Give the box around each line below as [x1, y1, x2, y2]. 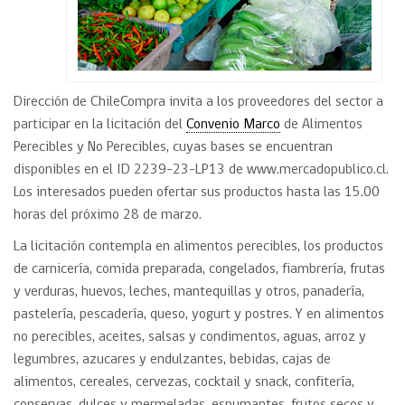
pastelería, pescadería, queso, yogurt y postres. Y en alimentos [14, 307, 384, 322]
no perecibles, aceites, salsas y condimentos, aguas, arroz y [14, 330, 366, 344]
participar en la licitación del [14, 118, 186, 132]
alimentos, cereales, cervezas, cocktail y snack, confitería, [14, 375, 354, 390]
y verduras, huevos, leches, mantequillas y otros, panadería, [14, 285, 364, 299]
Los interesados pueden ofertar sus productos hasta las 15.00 [14, 185, 380, 200]
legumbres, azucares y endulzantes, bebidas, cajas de [14, 353, 331, 367]
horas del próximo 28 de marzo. [14, 208, 202, 222]
